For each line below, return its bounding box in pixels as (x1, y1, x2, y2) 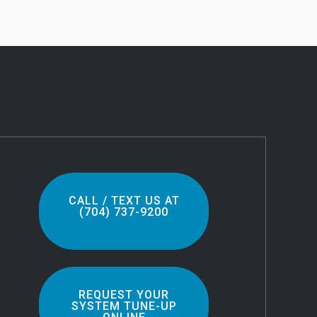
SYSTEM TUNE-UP (71, 299, 177, 313)
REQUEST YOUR (79, 287, 170, 301)
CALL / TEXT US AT (68, 193, 180, 207)
